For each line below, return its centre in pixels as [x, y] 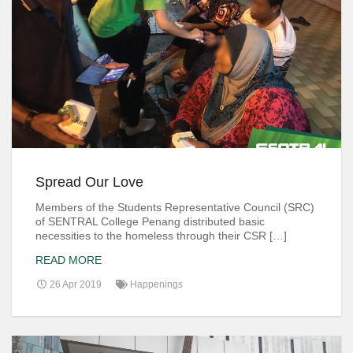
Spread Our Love [89, 182]
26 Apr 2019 [74, 285]
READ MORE [69, 260]
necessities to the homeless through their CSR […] [161, 235]
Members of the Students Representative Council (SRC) [175, 207]
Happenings [156, 285]
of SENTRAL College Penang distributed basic [150, 221]
